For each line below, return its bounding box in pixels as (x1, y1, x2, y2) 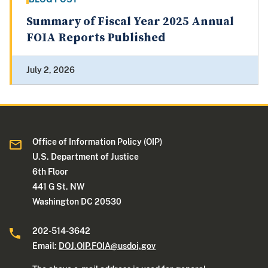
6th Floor (32, 167, 69, 177)
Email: (32, 241, 59, 251)
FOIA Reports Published (26, 31, 165, 46)
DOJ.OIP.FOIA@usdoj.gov (59, 241, 156, 251)
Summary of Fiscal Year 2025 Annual (26, 14, 234, 30)
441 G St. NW (32, 182, 87, 192)
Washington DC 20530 (32, 197, 122, 207)
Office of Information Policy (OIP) (32, 137, 163, 147)
